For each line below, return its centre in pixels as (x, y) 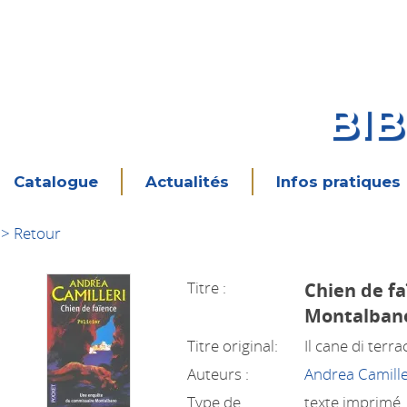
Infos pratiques (338, 182)
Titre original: (233, 346)
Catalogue (55, 182)
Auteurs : (218, 374)
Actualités (187, 182)
